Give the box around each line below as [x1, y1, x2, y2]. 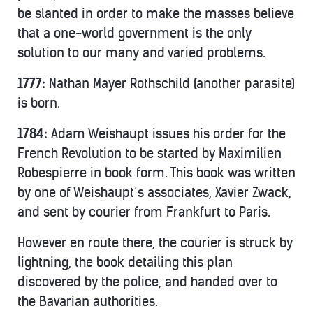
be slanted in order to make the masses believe [17, 6, 294, 22]
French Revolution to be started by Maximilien [17, 145, 282, 161]
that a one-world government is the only [17, 25, 252, 41]
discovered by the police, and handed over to [17, 274, 277, 290]
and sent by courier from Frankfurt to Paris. [17, 204, 270, 220]
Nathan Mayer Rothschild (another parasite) [49, 75, 295, 92]
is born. [17, 95, 60, 111]
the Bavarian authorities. [17, 293, 158, 310]
